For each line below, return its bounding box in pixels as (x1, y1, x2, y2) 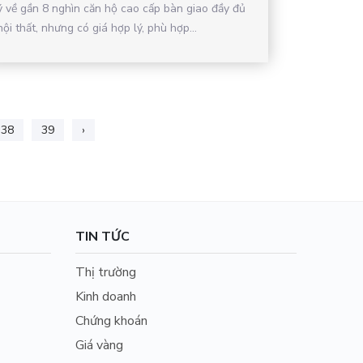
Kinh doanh (75, 287, 137, 305)
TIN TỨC (75, 227, 130, 246)
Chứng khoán (75, 311, 148, 330)
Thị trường (75, 263, 137, 281)
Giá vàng (75, 335, 124, 354)
